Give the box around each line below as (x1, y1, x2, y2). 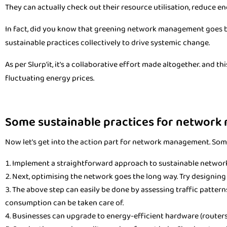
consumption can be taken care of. (5, 197, 124, 209)
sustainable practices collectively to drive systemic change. (5, 36, 210, 49)
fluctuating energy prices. (5, 72, 94, 85)
